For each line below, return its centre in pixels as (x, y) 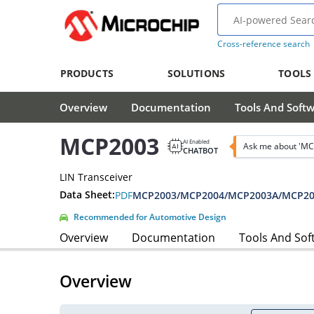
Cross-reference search (263, 44)
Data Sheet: (87, 195)
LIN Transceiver (96, 177)
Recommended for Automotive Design (150, 217)
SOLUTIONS (196, 73)
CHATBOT (200, 150)
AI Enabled (196, 141)
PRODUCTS (87, 73)
